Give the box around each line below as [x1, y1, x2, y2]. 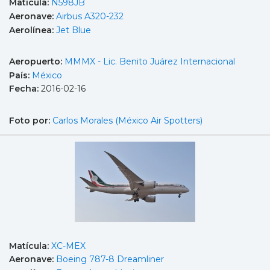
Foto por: [9, 115, 52, 126]
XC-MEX [51, 240, 86, 251]
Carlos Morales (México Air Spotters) [52, 115, 202, 126]
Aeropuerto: [9, 56, 64, 67]
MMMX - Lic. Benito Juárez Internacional [64, 56, 235, 67]
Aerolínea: [9, 24, 56, 36]
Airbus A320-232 [56, 10, 124, 22]
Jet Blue [56, 24, 91, 36]
